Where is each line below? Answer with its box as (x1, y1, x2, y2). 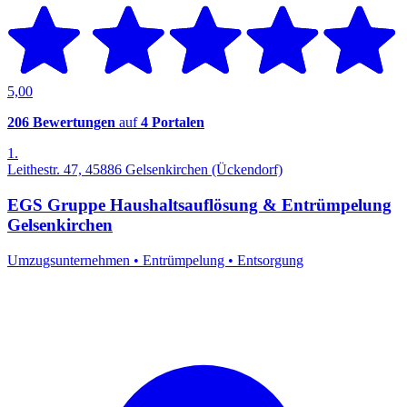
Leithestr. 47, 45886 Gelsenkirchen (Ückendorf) (7, 162, 283, 178)
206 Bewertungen (7, 114, 115, 131)
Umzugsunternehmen (7, 252, 134, 268)
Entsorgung (237, 252, 303, 268)
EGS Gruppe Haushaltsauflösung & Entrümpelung (7, 195, 392, 215)
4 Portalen (141, 114, 204, 131)
